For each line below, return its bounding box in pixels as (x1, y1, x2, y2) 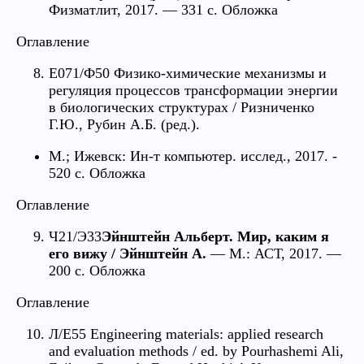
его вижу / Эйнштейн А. (49, 245, 206, 262)
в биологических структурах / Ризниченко (49, 98, 314, 115)
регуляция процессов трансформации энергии (49, 81, 338, 98)
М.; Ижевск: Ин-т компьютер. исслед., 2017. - (49, 147, 337, 164)
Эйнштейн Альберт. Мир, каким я (102, 227, 329, 245)
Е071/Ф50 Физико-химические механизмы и (49, 64, 327, 81)
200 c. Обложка (49, 262, 145, 279)
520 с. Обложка (49, 164, 145, 181)
